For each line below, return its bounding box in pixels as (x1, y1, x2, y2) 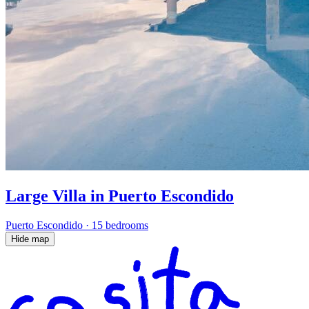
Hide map (11, 233, 49, 244)
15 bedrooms (92, 219, 148, 231)
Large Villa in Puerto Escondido (6, 186, 234, 205)
